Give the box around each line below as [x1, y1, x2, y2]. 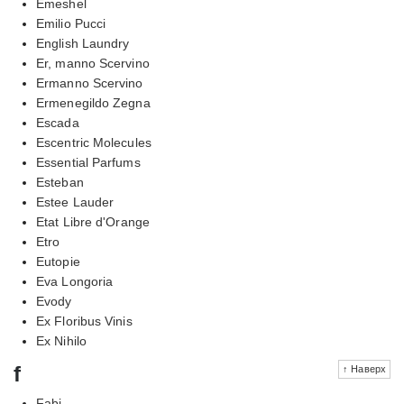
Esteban [36, 174, 84, 189]
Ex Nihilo [36, 333, 87, 348]
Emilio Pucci [36, 15, 106, 31]
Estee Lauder [36, 194, 115, 209]
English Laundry [36, 35, 130, 50]
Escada [36, 115, 79, 130]
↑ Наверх [343, 363, 386, 374]
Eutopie [36, 253, 80, 269]
